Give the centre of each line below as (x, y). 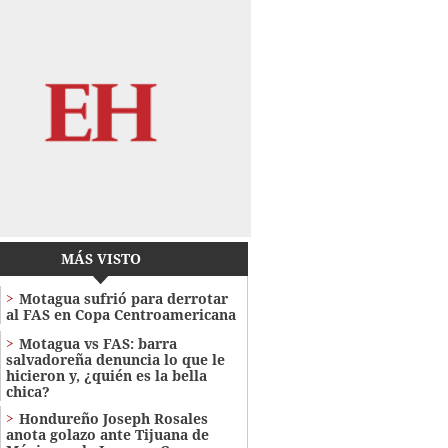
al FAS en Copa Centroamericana (120, 314)
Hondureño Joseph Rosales (113, 418)
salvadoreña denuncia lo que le (115, 359)
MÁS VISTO (100, 258)
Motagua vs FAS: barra (97, 343)
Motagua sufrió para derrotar (123, 298)
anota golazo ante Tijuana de (107, 434)
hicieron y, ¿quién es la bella (106, 375)
